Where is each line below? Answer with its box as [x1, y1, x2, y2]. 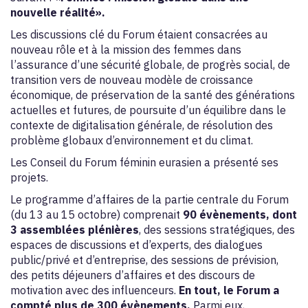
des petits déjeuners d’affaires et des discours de [10, 268, 255, 282]
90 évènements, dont [183, 208, 297, 221]
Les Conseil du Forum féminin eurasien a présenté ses [10, 155, 278, 169]
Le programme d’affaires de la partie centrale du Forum [10, 192, 289, 206]
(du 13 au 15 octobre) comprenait [10, 208, 183, 221]
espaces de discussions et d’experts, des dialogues [10, 238, 263, 252]
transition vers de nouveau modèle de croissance [10, 73, 253, 87]
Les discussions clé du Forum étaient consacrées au [10, 27, 267, 41]
